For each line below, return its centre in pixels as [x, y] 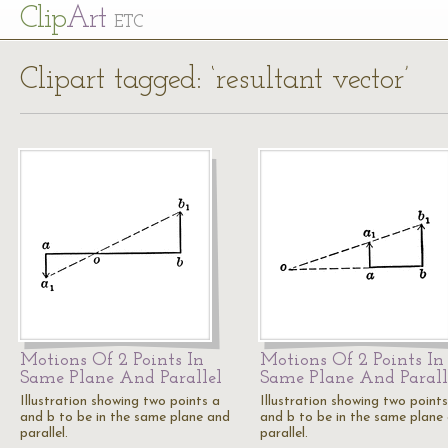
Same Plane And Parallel [121, 378]
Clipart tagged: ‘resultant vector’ [214, 80]
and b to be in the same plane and [125, 417]
